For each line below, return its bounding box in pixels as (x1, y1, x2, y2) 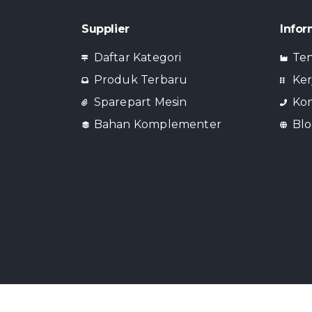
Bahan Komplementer (93, 118, 222, 131)
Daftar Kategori (93, 51, 182, 64)
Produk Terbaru (93, 73, 188, 86)
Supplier (81, 22, 130, 36)
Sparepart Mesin (93, 95, 187, 109)
